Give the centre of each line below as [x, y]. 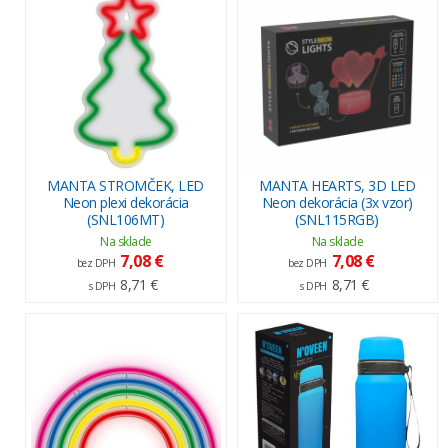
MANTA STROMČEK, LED [125, 185]
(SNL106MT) [125, 219]
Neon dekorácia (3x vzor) [337, 202]
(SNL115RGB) [337, 219]
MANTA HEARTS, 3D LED [337, 185]
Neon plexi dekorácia [125, 202]
